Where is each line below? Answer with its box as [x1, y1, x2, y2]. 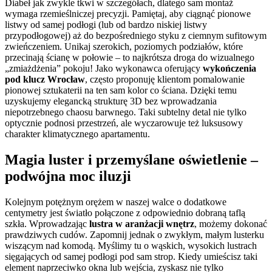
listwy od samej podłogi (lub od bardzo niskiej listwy [5, 19, 207, 30]
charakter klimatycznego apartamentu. [5, 129, 150, 140]
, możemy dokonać [194, 219, 267, 229]
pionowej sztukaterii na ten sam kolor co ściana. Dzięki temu [5, 85, 237, 96]
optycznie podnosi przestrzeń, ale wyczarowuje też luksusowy [5, 118, 243, 129]
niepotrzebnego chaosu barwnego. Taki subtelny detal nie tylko [5, 107, 246, 118]
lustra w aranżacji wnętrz [89, 219, 194, 229]
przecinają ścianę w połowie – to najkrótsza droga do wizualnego [5, 52, 254, 63]
